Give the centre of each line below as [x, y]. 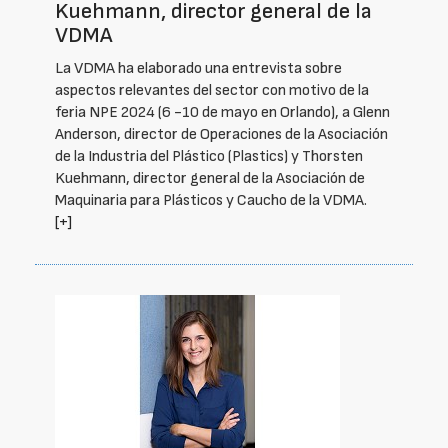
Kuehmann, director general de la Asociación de [210, 178]
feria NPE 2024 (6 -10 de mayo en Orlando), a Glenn [222, 112]
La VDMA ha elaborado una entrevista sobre [198, 68]
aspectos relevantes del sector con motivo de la [212, 90]
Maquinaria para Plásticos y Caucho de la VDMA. [211, 200]
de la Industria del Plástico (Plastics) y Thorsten [209, 156]
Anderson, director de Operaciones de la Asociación [221, 134]
